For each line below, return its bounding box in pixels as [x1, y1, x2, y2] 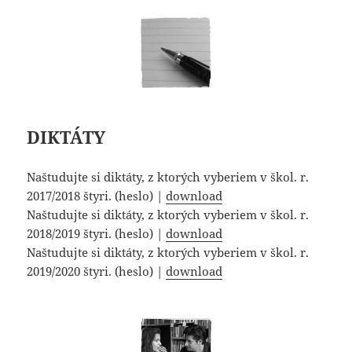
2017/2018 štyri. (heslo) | [27, 188, 167, 204]
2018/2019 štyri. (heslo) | [27, 225, 167, 242]
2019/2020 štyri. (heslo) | [27, 263, 167, 280]
